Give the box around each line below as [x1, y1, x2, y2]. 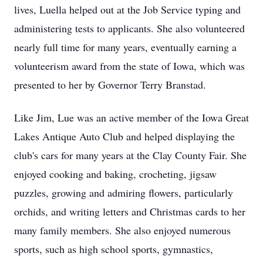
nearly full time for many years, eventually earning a [14, 40, 237, 54]
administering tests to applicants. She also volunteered [14, 21, 245, 35]
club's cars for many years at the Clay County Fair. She [14, 148, 247, 162]
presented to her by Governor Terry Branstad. [14, 77, 206, 92]
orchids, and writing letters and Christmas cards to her [14, 204, 245, 218]
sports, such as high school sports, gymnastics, [14, 242, 213, 256]
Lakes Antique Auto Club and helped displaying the [14, 129, 235, 143]
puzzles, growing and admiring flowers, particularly [14, 186, 233, 200]
